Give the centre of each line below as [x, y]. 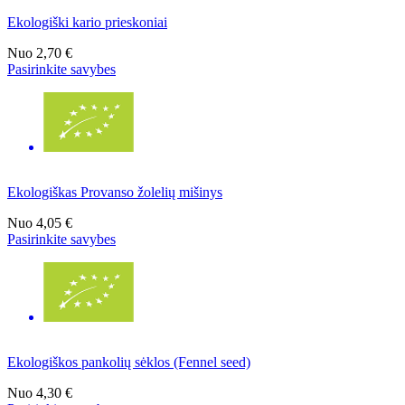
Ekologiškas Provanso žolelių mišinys [115, 192]
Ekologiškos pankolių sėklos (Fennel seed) [129, 362]
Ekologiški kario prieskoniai [87, 23]
